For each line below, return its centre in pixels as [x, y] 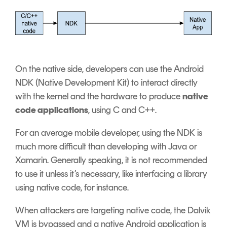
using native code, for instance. [73, 188]
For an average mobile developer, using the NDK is [109, 133]
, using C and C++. [122, 110]
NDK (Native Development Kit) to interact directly [106, 83]
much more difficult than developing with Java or [106, 147]
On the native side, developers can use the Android [109, 69]
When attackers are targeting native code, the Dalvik [113, 211]
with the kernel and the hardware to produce [99, 97]
